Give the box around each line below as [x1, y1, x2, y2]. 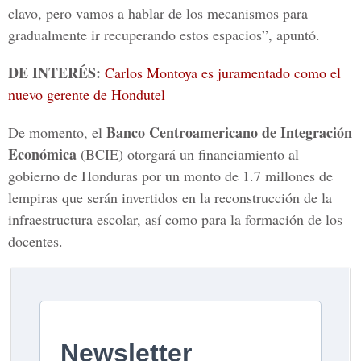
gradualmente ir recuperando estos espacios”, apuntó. [8, 25, 320, 44]
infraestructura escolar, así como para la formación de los [8, 210, 342, 229]
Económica [8, 143, 77, 164]
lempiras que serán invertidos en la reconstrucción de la [8, 188, 332, 207]
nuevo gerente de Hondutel [8, 85, 165, 104]
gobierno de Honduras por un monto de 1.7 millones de [8, 166, 333, 185]
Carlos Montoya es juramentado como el [105, 63, 341, 82]
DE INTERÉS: [8, 62, 105, 83]
